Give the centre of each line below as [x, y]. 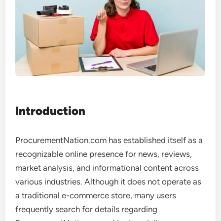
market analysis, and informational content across [107, 168]
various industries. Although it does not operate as [109, 182]
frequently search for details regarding [87, 209]
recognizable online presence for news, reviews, [104, 154]
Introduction [51, 111]
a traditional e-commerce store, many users [96, 195]
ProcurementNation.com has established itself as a [109, 140]
